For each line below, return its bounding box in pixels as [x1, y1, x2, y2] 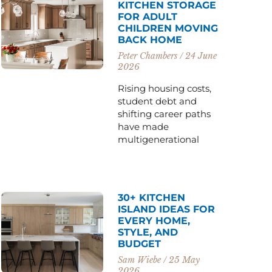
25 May [166, 254, 200, 265]
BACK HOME [118, 33, 183, 46]
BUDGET [118, 237, 161, 250]
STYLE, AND [118, 226, 178, 238]
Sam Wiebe [118, 254, 164, 265]
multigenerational [118, 133, 200, 145]
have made [118, 120, 169, 132]
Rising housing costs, [118, 82, 212, 94]
